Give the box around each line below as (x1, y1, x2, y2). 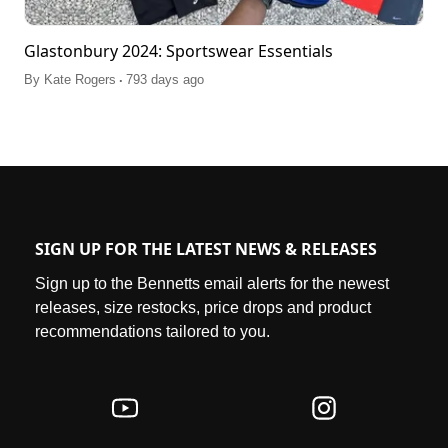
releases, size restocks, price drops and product (35, 298, 371, 316)
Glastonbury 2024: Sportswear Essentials (24, 40, 333, 63)
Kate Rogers (44, 72, 116, 88)
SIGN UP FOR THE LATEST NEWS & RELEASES (35, 237, 377, 260)
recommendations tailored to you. (35, 322, 270, 340)
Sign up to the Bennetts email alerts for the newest (35, 274, 389, 292)
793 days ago (126, 72, 204, 88)
